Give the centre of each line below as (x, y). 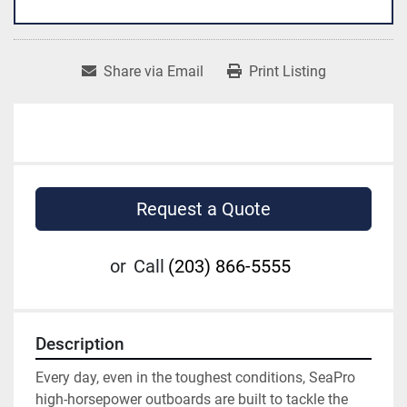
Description (80, 345)
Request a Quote (203, 209)
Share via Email (153, 72)
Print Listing (287, 72)
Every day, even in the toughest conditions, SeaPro (195, 378)
